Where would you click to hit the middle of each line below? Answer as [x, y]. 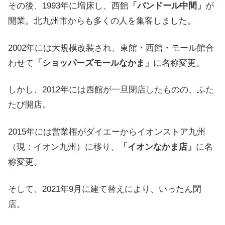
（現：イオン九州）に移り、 [64, 147]
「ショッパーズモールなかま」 [93, 63]
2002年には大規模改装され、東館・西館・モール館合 [111, 48]
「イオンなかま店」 [157, 147]
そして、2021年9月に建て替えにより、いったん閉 [105, 189]
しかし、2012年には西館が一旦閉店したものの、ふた [111, 90]
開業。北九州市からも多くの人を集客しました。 [102, 21]
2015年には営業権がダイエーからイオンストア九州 [107, 132]
